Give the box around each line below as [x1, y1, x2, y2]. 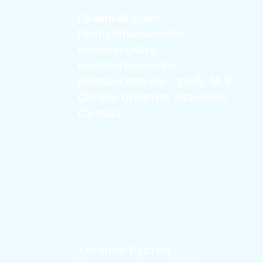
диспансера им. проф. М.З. [77, 75, 235, 87]
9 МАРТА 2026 [77, 222, 143, 231]
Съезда [77, 106, 121, 119]
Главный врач [77, 11, 160, 24]
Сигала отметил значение [77, 90, 227, 103]
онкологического [77, 59, 176, 72]
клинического [77, 43, 157, 56]
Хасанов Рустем [77, 244, 171, 257]
